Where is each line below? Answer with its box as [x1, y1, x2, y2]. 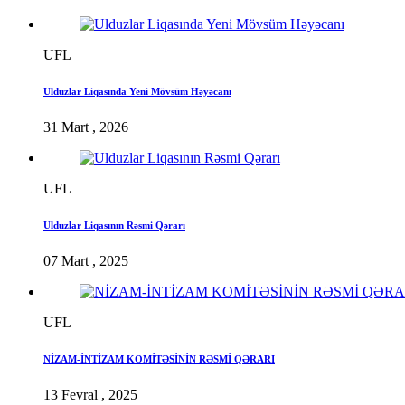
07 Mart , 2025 [43, 253, 128, 268]
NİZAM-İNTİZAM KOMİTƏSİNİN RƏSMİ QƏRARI [43, 353, 275, 364]
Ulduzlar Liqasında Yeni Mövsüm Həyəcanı [43, 86, 231, 98]
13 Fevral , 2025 [43, 386, 137, 402]
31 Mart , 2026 [43, 119, 128, 136]
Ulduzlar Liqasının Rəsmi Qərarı [43, 220, 185, 231]
